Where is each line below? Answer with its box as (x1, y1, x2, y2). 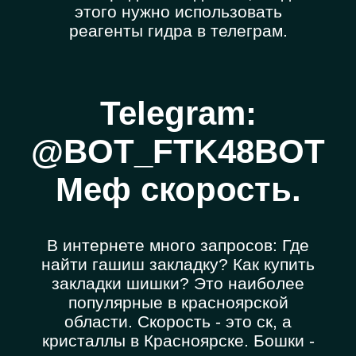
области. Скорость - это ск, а (64, 312, 292, 331)
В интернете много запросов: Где (47, 236, 309, 255)
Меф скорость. (55, 171, 301, 209)
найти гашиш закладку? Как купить (41, 255, 315, 274)
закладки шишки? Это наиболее (52, 274, 304, 293)
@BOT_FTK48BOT (31, 133, 325, 171)
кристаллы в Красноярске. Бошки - (41, 331, 315, 350)
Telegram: (99, 95, 257, 133)
